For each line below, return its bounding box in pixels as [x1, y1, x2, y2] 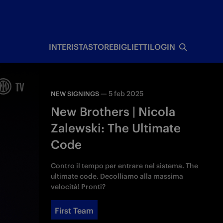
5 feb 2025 [109, 89, 144, 98]
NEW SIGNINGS [51, 90, 100, 98]
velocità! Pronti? [51, 182, 106, 191]
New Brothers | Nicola [51, 104, 176, 119]
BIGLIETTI [113, 42, 150, 52]
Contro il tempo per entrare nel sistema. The [51, 161, 199, 170]
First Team [55, 206, 94, 216]
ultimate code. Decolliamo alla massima [51, 172, 184, 181]
